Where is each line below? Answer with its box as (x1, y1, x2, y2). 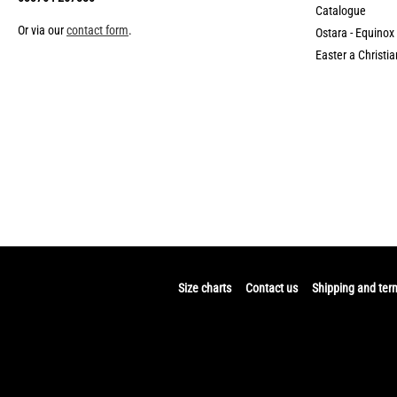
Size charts (178, 281, 231, 296)
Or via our (18, 23, 66, 38)
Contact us (245, 281, 298, 296)
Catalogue (315, 4, 366, 19)
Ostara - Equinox (315, 26, 394, 41)
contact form (66, 23, 128, 38)
